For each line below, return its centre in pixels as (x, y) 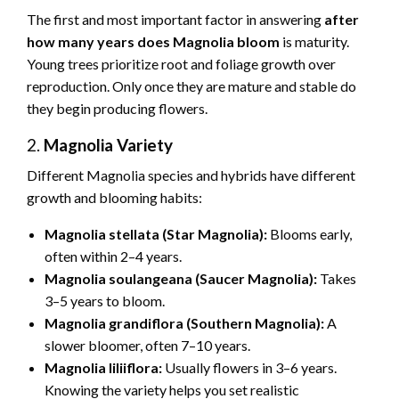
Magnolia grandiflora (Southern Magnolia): (184, 323)
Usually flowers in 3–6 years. (249, 368)
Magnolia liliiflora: (103, 368)
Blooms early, (309, 234)
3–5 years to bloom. (105, 301)
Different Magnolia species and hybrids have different (191, 175)
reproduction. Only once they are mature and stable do (191, 86)
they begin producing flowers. (117, 109)
